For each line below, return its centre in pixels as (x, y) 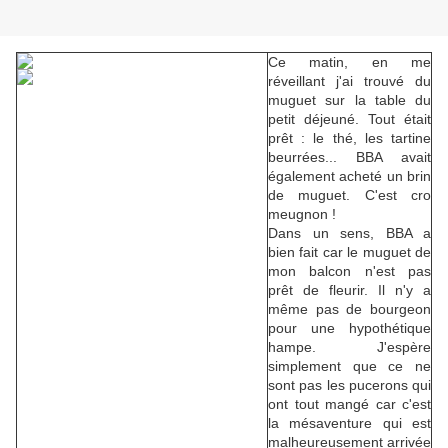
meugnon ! (302, 214)
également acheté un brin (349, 176)
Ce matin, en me (349, 62)
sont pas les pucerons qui (349, 385)
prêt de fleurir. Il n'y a (349, 290)
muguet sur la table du (349, 100)
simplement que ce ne (349, 366)
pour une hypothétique (349, 328)
